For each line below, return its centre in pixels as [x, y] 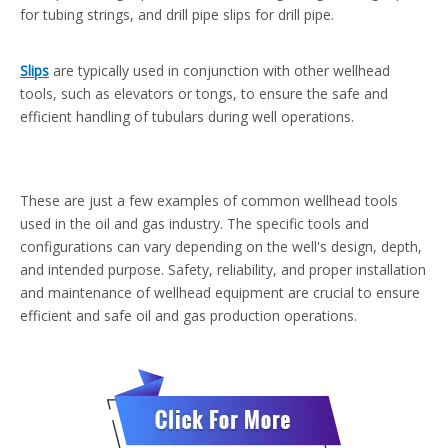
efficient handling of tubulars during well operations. [187, 117]
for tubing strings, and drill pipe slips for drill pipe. [177, 15]
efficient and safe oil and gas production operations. [188, 316]
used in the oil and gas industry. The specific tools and [194, 224]
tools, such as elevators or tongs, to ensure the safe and [204, 94]
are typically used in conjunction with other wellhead [221, 71]
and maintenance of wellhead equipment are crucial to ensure [220, 293]
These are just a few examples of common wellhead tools [209, 201]
